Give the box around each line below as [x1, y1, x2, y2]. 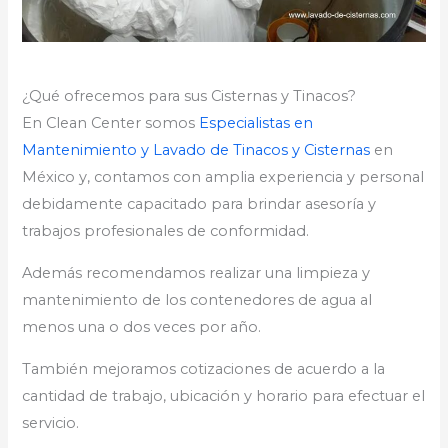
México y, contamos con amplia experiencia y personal [22, 168, 425, 187]
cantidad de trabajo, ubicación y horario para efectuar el [22, 386, 426, 405]
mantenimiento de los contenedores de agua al [22, 291, 373, 310]
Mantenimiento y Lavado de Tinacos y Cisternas [22, 141, 371, 160]
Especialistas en [199, 114, 314, 133]
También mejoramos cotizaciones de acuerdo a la [22, 359, 386, 378]
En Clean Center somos [22, 114, 200, 133]
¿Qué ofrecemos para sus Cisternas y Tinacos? [22, 87, 357, 106]
